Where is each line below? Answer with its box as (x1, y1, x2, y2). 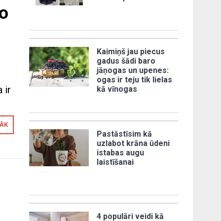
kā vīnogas (97, 84, 138, 94)
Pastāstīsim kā (97, 129, 152, 139)
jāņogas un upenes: (97, 66, 169, 75)
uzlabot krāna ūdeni (97, 139, 170, 148)
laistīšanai (97, 157, 134, 167)
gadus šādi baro (97, 56, 156, 66)
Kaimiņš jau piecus (97, 47, 165, 57)
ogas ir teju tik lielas (97, 75, 173, 85)
